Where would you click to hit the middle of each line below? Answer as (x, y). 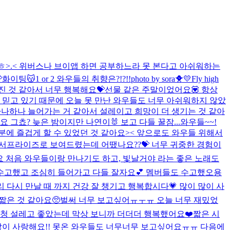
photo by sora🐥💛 (161, 79)
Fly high (205, 79)
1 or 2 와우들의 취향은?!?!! (83, 79)
